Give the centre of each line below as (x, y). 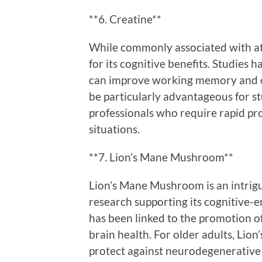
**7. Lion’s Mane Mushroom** (161, 157)
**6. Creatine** (125, 19)
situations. (114, 129)
